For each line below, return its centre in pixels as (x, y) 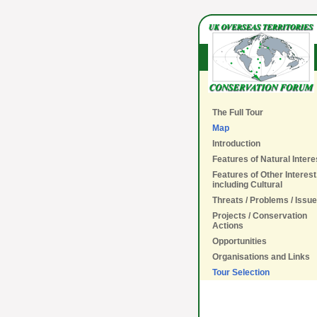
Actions (228, 226)
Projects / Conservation (260, 216)
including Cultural (247, 185)
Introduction (236, 144)
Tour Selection (241, 272)
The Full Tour (238, 113)
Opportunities (240, 241)
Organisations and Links (261, 257)
